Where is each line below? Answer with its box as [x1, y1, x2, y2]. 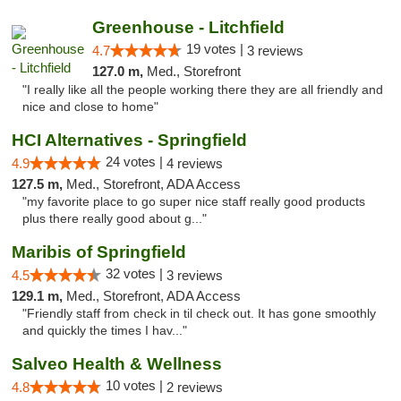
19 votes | [185, 41, 247, 56]
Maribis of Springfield [12, 243, 186, 261]
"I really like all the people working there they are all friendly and [22, 83, 383, 97]
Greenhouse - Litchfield [91, 18, 285, 37]
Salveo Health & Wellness [12, 354, 222, 373]
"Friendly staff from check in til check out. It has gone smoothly [22, 307, 376, 320]
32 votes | [106, 266, 166, 281]
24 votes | [106, 154, 166, 169]
